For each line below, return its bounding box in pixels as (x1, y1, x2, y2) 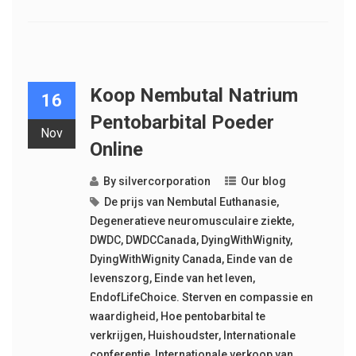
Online (89, 137, 143, 161)
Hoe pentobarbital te (160, 309, 265, 323)
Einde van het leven (153, 271, 253, 284)
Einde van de (226, 252, 292, 265)
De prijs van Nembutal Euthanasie (103, 195, 277, 208)
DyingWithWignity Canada (89, 252, 222, 265)
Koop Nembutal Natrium (89, 83, 298, 106)
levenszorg (89, 271, 149, 284)
